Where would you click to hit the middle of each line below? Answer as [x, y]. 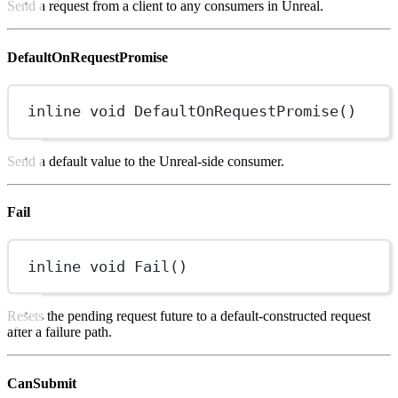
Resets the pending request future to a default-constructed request [189, 316]
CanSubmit [42, 383]
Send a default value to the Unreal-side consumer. [146, 161]
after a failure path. [60, 332]
